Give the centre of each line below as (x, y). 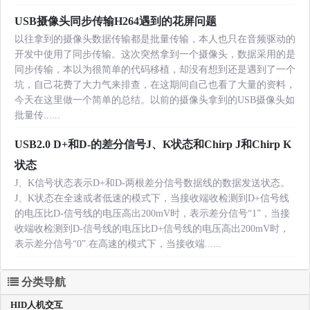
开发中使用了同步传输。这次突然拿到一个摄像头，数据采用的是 (155, 55)
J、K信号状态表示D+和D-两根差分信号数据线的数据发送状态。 (152, 183)
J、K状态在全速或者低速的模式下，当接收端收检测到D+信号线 (152, 199)
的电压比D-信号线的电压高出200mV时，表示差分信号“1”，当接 (152, 214)
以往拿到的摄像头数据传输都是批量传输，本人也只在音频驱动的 (155, 39)
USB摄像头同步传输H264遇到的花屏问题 (116, 21)
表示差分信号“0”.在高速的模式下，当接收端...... (118, 244)
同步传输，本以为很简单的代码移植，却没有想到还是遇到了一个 (155, 70)
